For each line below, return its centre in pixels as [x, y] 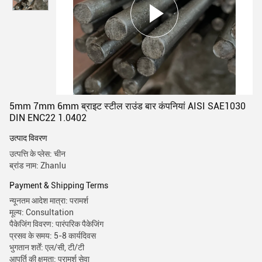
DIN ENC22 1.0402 [48, 118]
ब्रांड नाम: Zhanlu [38, 166]
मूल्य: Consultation [42, 212]
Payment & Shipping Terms [59, 185]
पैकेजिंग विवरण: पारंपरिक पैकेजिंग [56, 224]
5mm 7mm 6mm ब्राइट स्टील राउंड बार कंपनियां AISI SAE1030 [127, 106]
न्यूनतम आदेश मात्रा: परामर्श [49, 201]
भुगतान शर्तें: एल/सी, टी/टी [47, 247]
